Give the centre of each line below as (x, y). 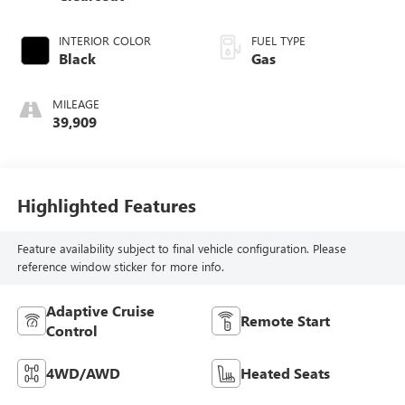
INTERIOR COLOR (104, 40)
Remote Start (285, 321)
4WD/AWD (83, 373)
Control (71, 331)
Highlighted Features (106, 204)
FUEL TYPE (278, 40)
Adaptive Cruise (100, 311)
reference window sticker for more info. (120, 267)
